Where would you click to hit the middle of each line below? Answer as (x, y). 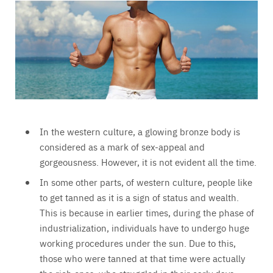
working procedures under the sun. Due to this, (138, 243)
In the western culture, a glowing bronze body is (140, 132)
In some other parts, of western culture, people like (146, 182)
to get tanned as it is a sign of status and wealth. (139, 197)
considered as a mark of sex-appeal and (122, 147)
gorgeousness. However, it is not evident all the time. (148, 162)
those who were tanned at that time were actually (142, 258)
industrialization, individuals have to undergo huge (144, 227)
